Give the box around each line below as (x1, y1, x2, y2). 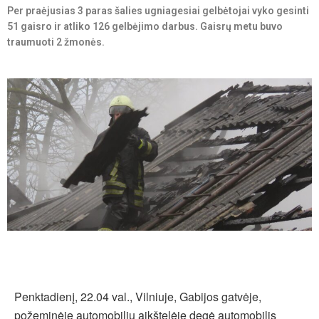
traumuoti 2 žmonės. (7, 36, 105, 48)
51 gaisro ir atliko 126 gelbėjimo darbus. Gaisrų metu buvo (7, 21, 283, 33)
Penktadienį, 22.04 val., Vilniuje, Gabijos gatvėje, (14, 288, 261, 305)
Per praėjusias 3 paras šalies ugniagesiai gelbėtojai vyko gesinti (7, 5, 309, 17)
